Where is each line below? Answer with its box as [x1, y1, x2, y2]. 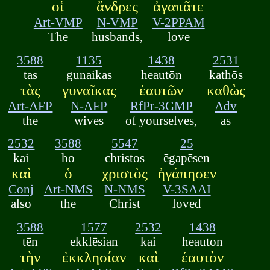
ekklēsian [69, 234, 118, 248]
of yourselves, [125, 113, 198, 127]
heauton [181, 234, 223, 248]
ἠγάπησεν [157, 165, 216, 182]
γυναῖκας [61, 81, 116, 98]
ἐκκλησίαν [61, 248, 126, 265]
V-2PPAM [152, 15, 205, 30]
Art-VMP [33, 15, 83, 30]
